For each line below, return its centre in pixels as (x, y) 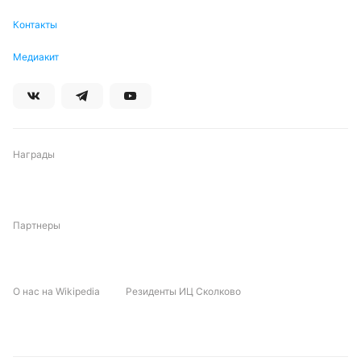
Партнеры (37, 225)
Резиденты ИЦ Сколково (183, 291)
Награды (34, 154)
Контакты (35, 25)
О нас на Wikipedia (56, 291)
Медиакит (36, 57)
